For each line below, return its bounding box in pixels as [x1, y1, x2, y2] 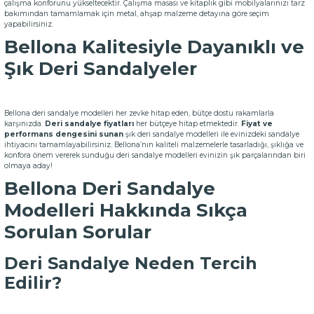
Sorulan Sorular [4, 221, 151, 243]
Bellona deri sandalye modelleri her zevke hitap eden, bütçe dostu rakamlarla [4, 109, 274, 118]
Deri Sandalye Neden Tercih [4, 253, 257, 273]
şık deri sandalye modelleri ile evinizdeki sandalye [123, 130, 299, 139]
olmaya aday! [4, 161, 53, 170]
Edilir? [4, 273, 62, 293]
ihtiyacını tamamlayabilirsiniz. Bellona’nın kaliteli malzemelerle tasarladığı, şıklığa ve [4, 140, 303, 149]
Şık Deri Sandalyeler [4, 57, 197, 80]
